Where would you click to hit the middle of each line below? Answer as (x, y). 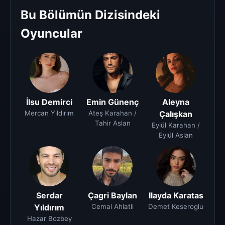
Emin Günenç (113, 102)
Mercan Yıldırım (49, 113)
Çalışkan (176, 114)
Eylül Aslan (176, 135)
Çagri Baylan (113, 196)
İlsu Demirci (49, 102)
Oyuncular (51, 34)
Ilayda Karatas (176, 196)
